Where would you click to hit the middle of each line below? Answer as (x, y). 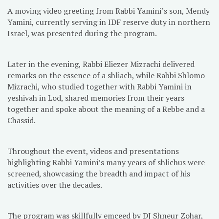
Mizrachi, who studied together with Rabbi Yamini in (99, 86)
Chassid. (22, 120)
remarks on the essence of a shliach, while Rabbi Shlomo (106, 75)
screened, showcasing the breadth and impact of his (99, 173)
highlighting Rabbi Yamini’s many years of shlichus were (106, 162)
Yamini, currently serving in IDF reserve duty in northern (109, 22)
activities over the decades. (55, 185)
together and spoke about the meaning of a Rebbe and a (106, 109)
